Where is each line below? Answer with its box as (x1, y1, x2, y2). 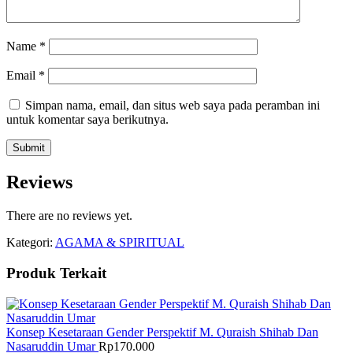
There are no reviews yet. (6, 209, 132, 223)
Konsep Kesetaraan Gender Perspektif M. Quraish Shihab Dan (6, 325, 318, 339)
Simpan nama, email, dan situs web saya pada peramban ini (25, 98, 320, 113)
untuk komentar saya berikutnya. (6, 113, 169, 127)
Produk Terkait (6, 264, 106, 281)
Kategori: (6, 236, 55, 250)
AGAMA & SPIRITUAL (55, 236, 184, 250)
